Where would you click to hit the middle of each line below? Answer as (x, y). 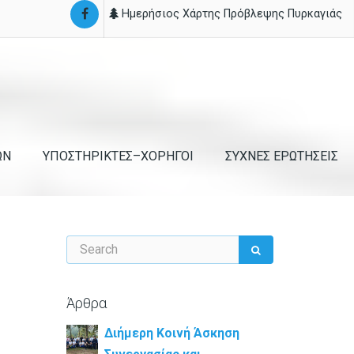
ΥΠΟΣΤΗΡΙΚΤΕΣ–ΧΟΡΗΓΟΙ (118, 156)
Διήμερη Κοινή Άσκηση (171, 333)
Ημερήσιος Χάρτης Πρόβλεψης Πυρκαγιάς (232, 14)
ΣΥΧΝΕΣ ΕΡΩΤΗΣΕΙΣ (282, 156)
